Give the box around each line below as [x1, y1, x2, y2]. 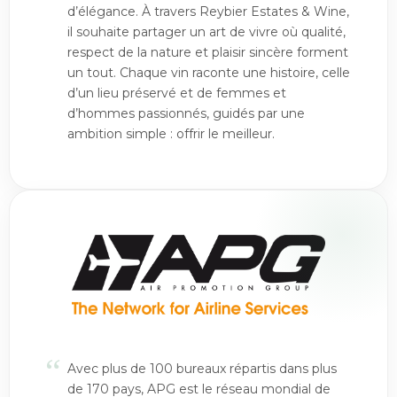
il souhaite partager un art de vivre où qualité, [67, 24, 346, 40]
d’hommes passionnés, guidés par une [67, 105, 305, 121]
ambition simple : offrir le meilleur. [67, 126, 275, 142]
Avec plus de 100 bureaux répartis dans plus [67, 361, 337, 377]
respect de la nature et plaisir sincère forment [67, 44, 348, 60]
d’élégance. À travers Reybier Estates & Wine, [67, 4, 349, 19]
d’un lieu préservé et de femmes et [67, 85, 286, 101]
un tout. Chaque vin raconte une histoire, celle [67, 65, 350, 81]
